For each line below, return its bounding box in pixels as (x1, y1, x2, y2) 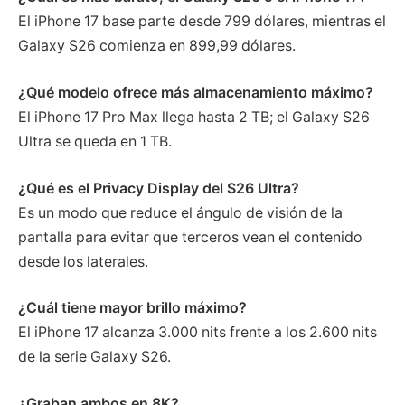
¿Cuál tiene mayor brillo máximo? (18, 299, 247, 317)
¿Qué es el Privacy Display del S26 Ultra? (18, 179, 299, 197)
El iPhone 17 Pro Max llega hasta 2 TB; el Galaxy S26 (18, 108, 370, 126)
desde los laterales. (18, 252, 148, 270)
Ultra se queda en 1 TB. (18, 133, 172, 150)
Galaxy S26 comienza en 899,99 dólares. (18, 37, 296, 55)
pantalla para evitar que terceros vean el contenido (18, 228, 363, 246)
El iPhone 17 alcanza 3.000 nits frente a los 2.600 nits (18, 324, 377, 342)
